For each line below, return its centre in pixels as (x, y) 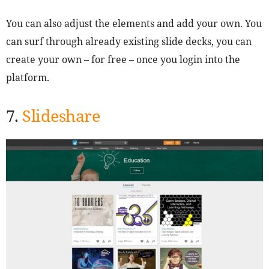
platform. (28, 78)
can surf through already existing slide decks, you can (129, 42)
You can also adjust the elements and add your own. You (134, 24)
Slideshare (61, 116)
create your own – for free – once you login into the (123, 60)
